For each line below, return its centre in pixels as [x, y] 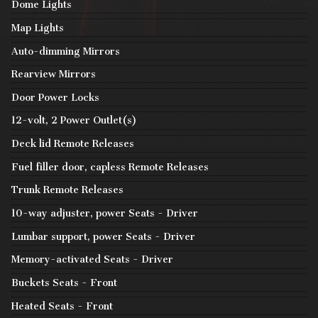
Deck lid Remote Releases [73, 144]
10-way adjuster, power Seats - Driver [105, 214]
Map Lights [38, 28]
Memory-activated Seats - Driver [92, 260]
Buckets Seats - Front [64, 283]
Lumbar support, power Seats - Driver [103, 236]
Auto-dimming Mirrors [66, 51]
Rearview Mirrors [54, 75]
